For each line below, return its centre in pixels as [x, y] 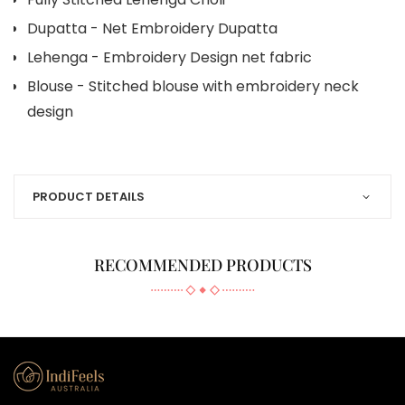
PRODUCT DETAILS [89, 197]
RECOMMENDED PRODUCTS [202, 265]
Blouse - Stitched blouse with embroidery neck [193, 87]
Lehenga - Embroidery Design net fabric [170, 58]
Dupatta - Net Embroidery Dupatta [152, 29]
